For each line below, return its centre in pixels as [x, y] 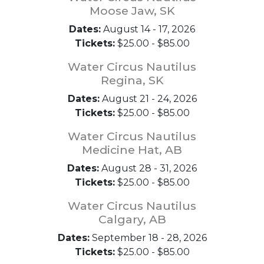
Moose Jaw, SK [132, 11]
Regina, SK [132, 80]
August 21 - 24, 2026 [148, 99]
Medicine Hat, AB [132, 150]
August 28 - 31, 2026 [148, 168]
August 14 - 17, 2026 [148, 29]
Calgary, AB [132, 219]
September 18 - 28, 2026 [148, 238]
